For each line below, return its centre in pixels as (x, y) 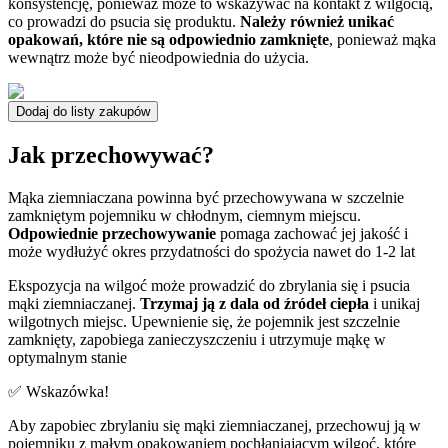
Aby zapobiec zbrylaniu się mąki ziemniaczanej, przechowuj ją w (214, 426)
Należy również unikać (317, 22)
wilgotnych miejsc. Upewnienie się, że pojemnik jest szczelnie (204, 322)
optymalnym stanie (67, 358)
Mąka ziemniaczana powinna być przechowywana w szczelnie (206, 198)
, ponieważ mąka (382, 40)
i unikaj (394, 304)
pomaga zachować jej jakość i (312, 234)
